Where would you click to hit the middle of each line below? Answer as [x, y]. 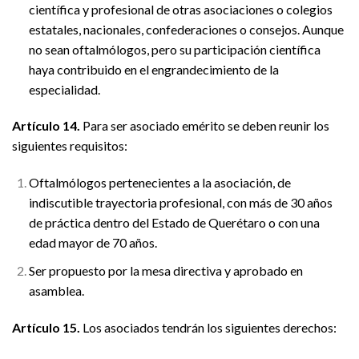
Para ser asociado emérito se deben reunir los [205, 126]
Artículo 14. [46, 126]
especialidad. [64, 89]
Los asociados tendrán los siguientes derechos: [208, 327]
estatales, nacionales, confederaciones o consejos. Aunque [186, 29]
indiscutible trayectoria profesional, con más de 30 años [180, 203]
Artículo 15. [46, 327]
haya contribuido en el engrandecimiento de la [153, 69]
